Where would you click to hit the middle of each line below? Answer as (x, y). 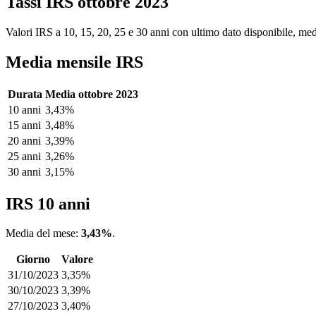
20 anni (24, 140)
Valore (77, 260)
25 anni (24, 156)
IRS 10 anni (48, 203)
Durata (25, 94)
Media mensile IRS (74, 62)
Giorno (33, 260)
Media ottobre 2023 (92, 94)
